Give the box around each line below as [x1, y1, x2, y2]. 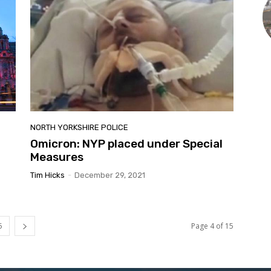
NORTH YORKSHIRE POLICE [30, 122, 128, 132]
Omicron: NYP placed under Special [30, 136, 223, 151]
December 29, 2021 [74, 170, 145, 180]
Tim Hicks [30, 170, 65, 180]
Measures [30, 149, 83, 164]
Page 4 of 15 [191, 220, 233, 231]
